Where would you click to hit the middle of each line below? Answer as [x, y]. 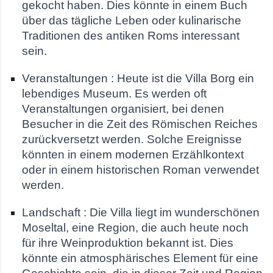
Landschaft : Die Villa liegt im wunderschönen [141, 212]
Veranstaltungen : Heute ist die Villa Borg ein [138, 78]
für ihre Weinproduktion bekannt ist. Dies [128, 243]
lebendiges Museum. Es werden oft [114, 93]
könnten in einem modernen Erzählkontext [133, 154]
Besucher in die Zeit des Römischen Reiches [140, 124]
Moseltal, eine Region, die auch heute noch [135, 227]
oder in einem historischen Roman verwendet [140, 169]
